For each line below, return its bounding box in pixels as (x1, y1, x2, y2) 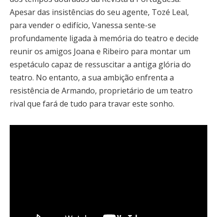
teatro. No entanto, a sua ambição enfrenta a (10, 72, 174, 83)
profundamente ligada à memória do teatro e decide (10, 32, 199, 44)
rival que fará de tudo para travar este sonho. (10, 98, 174, 109)
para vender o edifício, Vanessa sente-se (10, 19, 156, 31)
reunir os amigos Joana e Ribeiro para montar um (10, 46, 190, 57)
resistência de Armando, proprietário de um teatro (10, 85, 193, 96)
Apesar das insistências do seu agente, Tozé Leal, (10, 6, 189, 17)
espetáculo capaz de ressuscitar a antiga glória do (10, 59, 191, 70)
